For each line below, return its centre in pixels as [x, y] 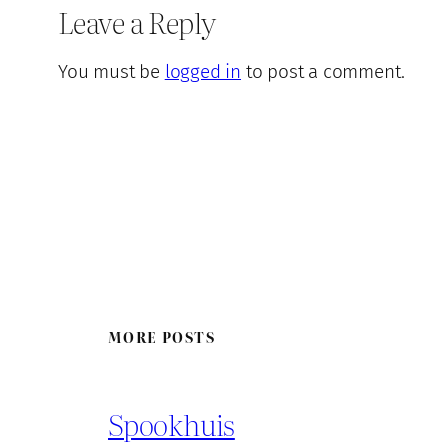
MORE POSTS [161, 337]
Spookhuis [171, 423]
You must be [111, 72]
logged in [202, 72]
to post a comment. [322, 72]
